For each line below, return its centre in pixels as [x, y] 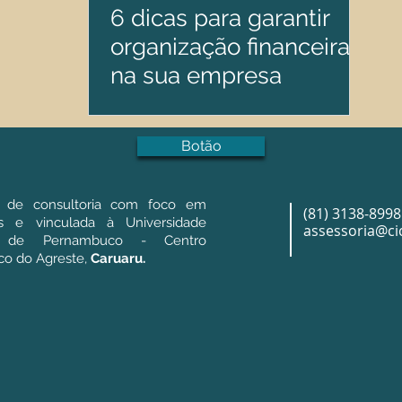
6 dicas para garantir [220, 18]
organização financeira [230, 47]
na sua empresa [196, 75]
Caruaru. [118, 258]
